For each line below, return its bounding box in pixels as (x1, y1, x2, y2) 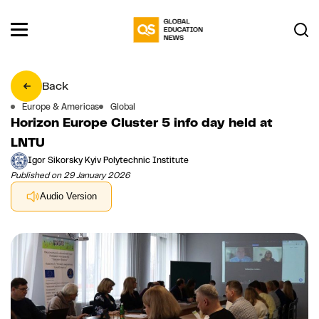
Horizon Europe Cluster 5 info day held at (11, 114, 273, 130)
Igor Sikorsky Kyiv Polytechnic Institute (28, 155, 189, 167)
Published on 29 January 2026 (11, 169, 130, 181)
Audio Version (40, 191, 97, 202)
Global (110, 100, 135, 113)
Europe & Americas (22, 100, 99, 113)
